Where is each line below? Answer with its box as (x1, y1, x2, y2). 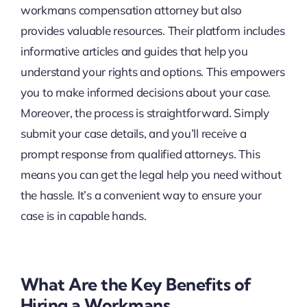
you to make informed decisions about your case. (20, 85, 271, 100)
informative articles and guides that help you (20, 44, 248, 59)
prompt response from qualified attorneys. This (20, 147, 260, 162)
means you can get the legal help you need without (20, 167, 282, 182)
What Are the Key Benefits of (20, 273, 251, 295)
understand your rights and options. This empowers (20, 64, 285, 79)
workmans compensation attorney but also (20, 3, 243, 18)
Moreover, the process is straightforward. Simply (20, 106, 269, 121)
